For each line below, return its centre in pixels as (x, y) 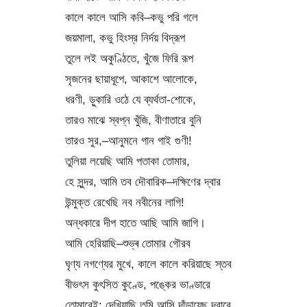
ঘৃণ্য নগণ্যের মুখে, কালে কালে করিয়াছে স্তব (148, 264)
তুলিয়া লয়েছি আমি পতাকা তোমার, (127, 161)
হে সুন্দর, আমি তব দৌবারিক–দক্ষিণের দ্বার (143, 182)
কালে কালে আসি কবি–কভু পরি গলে (131, 17)
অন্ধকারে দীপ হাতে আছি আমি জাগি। (135, 223)
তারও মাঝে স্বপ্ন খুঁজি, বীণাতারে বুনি (133, 120)
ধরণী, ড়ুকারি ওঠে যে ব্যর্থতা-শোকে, (130, 100)
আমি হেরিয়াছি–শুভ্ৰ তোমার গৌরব (127, 244)
